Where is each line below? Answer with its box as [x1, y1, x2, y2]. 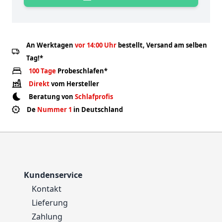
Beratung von [29, 92, 73, 101]
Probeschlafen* [56, 66, 108, 75]
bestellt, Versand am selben [116, 40, 207, 50]
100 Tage [29, 66, 56, 75]
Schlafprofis [73, 92, 113, 101]
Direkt [29, 79, 51, 88]
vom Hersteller [51, 79, 99, 88]
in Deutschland [73, 105, 123, 114]
